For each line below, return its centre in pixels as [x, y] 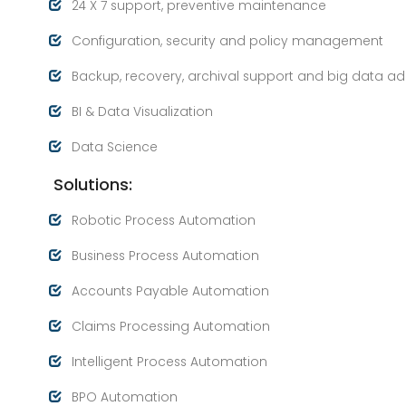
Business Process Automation [165, 256]
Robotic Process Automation [164, 220]
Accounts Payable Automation [170, 291]
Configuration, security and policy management [227, 41]
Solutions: [93, 184]
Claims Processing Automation [171, 326]
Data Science [115, 147]
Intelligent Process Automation [169, 362]
